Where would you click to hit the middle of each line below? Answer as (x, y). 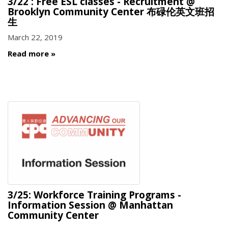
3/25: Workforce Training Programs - (94, 195)
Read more (28, 53)
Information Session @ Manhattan (90, 205)
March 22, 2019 (35, 37)
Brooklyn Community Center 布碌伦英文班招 (111, 11)
